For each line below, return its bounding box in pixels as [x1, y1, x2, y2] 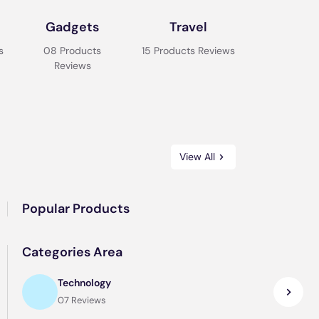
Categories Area [22, 244, 123, 261]
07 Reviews [58, 294, 107, 306]
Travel [169, 19, 208, 36]
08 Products [43, 44, 102, 57]
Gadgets [46, 19, 100, 36]
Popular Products [22, 200, 130, 217]
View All [179, 150, 215, 163]
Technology [58, 276, 112, 289]
